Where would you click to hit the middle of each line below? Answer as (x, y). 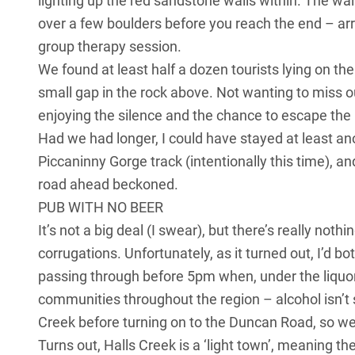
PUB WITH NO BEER (101, 208)
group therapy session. (110, 47)
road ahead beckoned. (108, 185)
